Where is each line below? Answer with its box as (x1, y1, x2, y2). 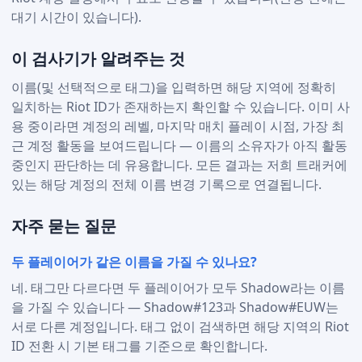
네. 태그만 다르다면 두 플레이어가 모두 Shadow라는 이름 (11, 278, 346, 297)
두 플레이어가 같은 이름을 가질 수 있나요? (11, 253, 258, 271)
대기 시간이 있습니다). (11, 7, 142, 26)
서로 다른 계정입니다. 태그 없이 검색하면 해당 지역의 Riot (11, 317, 350, 335)
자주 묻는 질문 (11, 214, 117, 237)
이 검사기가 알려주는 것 (11, 47, 186, 69)
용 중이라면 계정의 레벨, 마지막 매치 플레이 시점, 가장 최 (11, 116, 345, 135)
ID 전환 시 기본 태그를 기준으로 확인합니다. (11, 336, 268, 355)
